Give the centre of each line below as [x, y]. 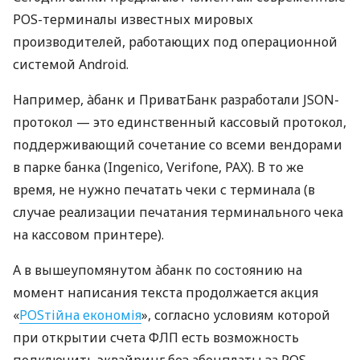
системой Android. [71, 65]
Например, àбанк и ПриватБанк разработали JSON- [176, 100]
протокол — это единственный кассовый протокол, [180, 123]
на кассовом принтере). [88, 235]
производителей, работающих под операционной [175, 42]
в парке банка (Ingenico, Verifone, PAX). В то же [158, 168]
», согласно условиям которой [236, 315]
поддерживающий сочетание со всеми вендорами [178, 145]
